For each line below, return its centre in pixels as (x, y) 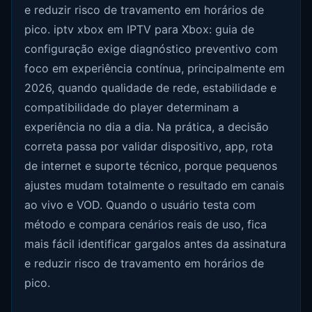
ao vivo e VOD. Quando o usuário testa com (140, 205)
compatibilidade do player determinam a (132, 108)
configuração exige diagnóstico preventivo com (151, 49)
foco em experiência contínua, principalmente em (155, 69)
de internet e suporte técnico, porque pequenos (151, 166)
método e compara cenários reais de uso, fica (146, 225)
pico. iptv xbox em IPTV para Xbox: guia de (140, 30)
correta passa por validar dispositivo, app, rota (149, 147)
